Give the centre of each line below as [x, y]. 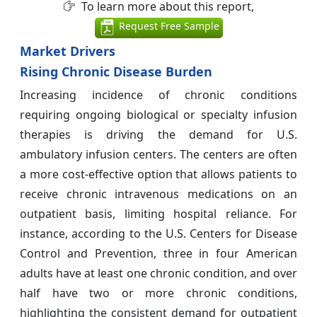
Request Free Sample [167, 26]
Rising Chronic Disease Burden [116, 72]
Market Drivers [68, 51]
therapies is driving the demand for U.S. [158, 135]
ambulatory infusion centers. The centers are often [158, 155]
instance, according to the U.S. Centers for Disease [158, 234]
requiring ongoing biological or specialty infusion [158, 115]
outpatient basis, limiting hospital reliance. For [158, 214]
